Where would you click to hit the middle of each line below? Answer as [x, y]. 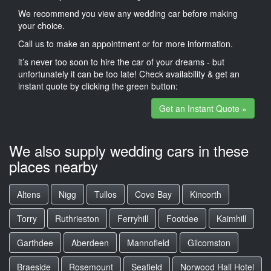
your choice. [41, 25]
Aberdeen [90, 243]
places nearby [54, 166]
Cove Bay [153, 194]
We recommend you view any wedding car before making [128, 13]
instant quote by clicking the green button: [98, 86]
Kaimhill [231, 218]
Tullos [106, 194]
